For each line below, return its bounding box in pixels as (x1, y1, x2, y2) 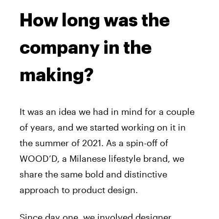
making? (20, 66, 94, 84)
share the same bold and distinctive (20, 168, 167, 179)
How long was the (20, 11, 170, 29)
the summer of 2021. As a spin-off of (20, 137, 168, 148)
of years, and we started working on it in (20, 121, 186, 132)
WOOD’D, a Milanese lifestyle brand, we (20, 153, 184, 164)
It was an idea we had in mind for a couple (20, 106, 195, 117)
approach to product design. (20, 184, 138, 195)
